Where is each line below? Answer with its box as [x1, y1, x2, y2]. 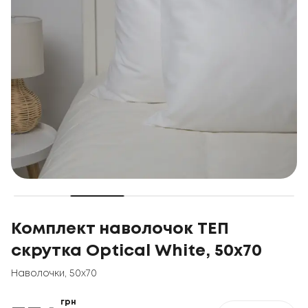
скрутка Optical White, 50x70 [11, 244, 262, 258]
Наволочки [11, 269, 65, 278]
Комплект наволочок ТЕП [11, 222, 229, 236]
